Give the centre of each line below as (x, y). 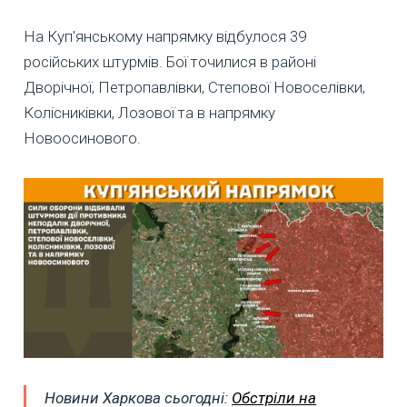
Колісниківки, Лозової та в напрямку (149, 113)
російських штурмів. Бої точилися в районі (170, 62)
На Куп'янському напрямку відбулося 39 (165, 37)
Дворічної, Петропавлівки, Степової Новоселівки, (194, 88)
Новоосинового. (82, 139)
